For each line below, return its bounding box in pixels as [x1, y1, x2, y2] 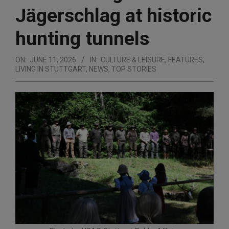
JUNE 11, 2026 [30, 55, 76, 64]
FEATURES [168, 55, 203, 64]
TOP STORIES [111, 64, 156, 73]
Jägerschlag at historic [15, 4, 212, 27]
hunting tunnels [15, 27, 149, 50]
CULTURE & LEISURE [101, 55, 165, 64]
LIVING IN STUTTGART [15, 64, 86, 73]
